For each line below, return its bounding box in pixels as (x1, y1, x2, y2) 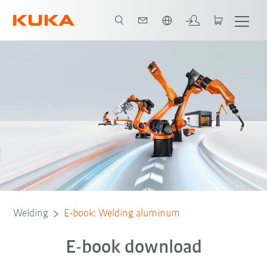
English (25, 5, 62, 17)
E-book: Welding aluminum (64, 208, 181, 220)
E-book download (65, 238, 202, 258)
